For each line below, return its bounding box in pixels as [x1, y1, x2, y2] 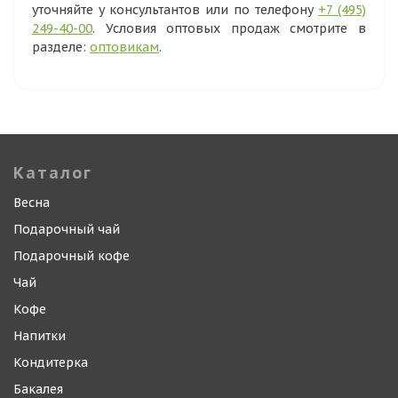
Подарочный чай [13, 221, 120, 237]
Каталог [13, 163, 92, 183]
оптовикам [90, 39, 159, 55]
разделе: [32, 39, 90, 55]
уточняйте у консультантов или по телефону [32, 2, 319, 18]
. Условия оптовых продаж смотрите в [92, 20, 366, 36]
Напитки [13, 328, 66, 344]
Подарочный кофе [13, 248, 130, 264]
